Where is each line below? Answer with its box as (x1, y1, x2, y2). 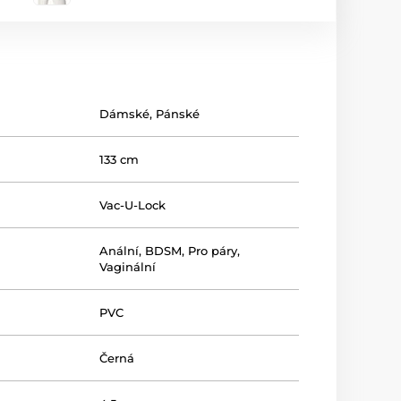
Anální (99, 243, 140, 259)
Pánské (156, 107, 200, 122)
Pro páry (188, 243, 238, 259)
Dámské (99, 107, 150, 122)
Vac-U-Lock (99, 198, 166, 213)
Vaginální (99, 260, 157, 275)
